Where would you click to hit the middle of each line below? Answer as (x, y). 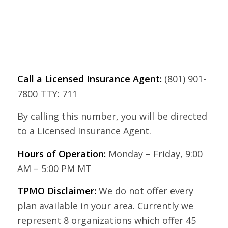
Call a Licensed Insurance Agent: (89, 79)
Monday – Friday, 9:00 (154, 153)
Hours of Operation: (61, 153)
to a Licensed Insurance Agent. (84, 131)
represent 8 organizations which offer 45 (106, 221)
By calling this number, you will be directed (112, 116)
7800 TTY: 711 (47, 94)
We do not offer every (145, 191)
